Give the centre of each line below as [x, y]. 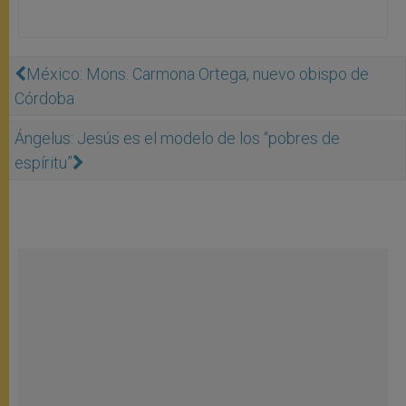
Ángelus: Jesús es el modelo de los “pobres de [177, 138]
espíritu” [43, 162]
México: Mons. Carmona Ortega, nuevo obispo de [198, 73]
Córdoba [44, 98]
